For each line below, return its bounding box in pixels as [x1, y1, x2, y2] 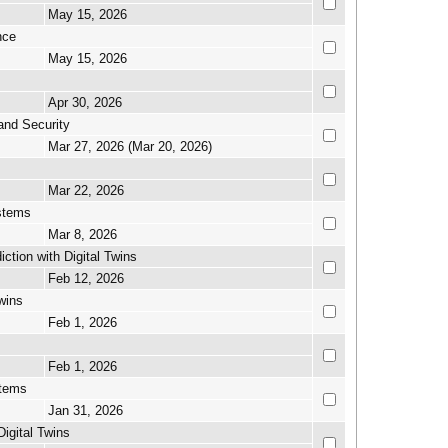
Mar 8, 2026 [48, 227, 117, 242]
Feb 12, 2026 [48, 271, 124, 286]
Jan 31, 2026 [48, 403, 123, 418]
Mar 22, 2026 [48, 183, 124, 198]
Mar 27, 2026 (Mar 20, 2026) [48, 139, 212, 154]
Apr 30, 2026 [48, 95, 122, 110]
